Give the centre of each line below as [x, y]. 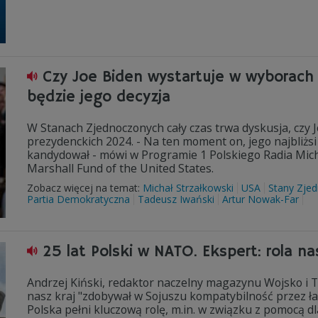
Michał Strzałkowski [188, 188]
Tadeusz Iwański [176, 199]
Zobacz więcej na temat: [85, 188]
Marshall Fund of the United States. [120, 168]
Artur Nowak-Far [261, 199]
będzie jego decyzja [99, 97]
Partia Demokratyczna [78, 199]
